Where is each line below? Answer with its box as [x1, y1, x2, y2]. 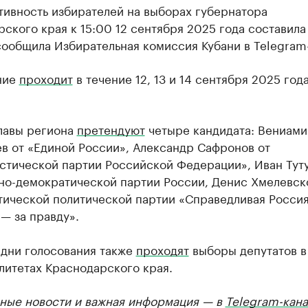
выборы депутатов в [188, 240, 307, 258]
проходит [19, 69, 73, 87]
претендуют [76, 120, 145, 137]
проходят [135, 240, 189, 258]
